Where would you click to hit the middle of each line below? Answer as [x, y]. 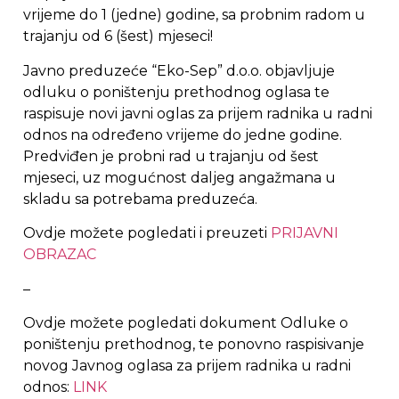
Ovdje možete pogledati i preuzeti [147, 233]
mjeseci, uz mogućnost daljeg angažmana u [179, 177]
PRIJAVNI [305, 233]
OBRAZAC [60, 255]
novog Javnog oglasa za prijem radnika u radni [187, 365]
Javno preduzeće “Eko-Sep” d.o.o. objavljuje [179, 70]
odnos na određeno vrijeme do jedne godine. [183, 134]
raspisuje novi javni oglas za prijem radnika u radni [198, 113]
